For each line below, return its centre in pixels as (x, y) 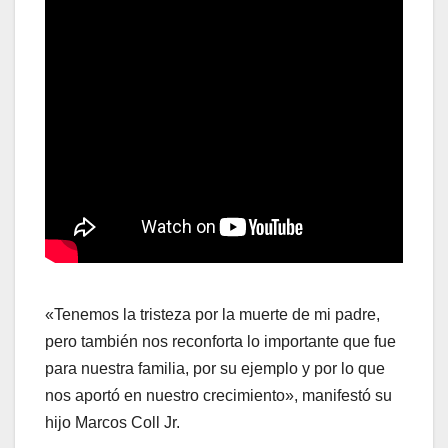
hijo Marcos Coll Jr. (112, 423)
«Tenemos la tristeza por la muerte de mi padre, (212, 315)
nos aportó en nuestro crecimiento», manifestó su (218, 396)
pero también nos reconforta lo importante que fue (220, 342)
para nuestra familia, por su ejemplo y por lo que (215, 369)
